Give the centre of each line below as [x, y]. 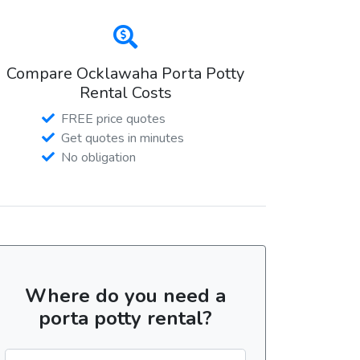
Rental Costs [125, 92]
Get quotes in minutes [123, 138]
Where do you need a [125, 295]
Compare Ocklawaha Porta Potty [125, 73]
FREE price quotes [113, 119]
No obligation [98, 157]
